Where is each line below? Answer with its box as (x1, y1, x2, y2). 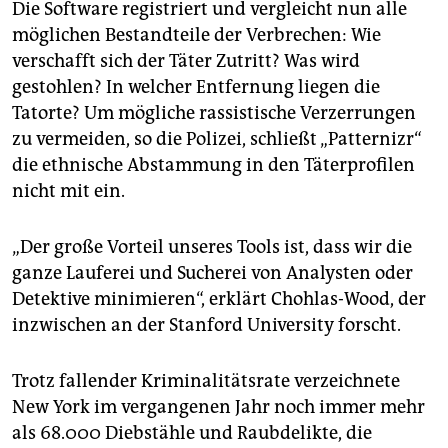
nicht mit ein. (12, 180, 125, 203)
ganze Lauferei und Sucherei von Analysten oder (12, 262, 413, 285)
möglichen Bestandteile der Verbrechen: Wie (12, 24, 381, 47)
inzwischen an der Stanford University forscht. (12, 314, 401, 337)
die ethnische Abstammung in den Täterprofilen (12, 154, 415, 177)
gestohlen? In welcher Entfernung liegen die (12, 76, 380, 99)
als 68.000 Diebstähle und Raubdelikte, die (12, 422, 372, 445)
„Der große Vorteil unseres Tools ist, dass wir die (12, 236, 412, 259)
